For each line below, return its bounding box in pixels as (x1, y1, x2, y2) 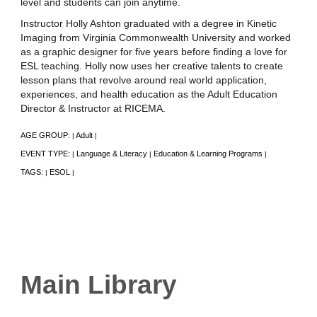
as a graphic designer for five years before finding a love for (21, 45, 287, 57)
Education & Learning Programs (154, 149, 263, 158)
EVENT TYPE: (21, 149, 72, 158)
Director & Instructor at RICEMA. (21, 102, 166, 114)
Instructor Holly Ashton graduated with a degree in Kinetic (21, 17, 277, 29)
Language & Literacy (76, 149, 147, 158)
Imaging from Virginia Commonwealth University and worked (21, 31, 291, 43)
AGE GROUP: (21, 130, 72, 139)
